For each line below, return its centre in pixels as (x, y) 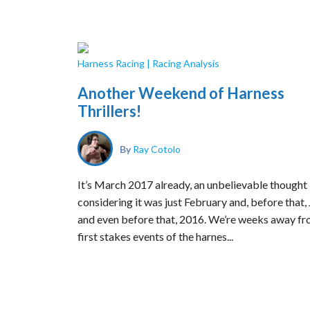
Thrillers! (109, 111)
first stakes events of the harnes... (155, 236)
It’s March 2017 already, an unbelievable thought (192, 184)
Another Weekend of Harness (181, 93)
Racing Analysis (186, 63)
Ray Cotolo (157, 148)
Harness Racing (111, 63)
